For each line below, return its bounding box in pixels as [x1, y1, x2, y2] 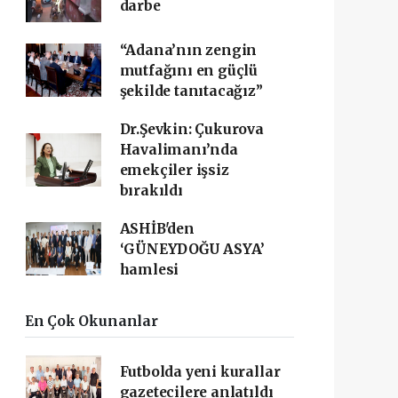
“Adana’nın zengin [119, 41, 258, 59]
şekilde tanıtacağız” [119, 82, 263, 99]
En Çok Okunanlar [24, 312, 158, 330]
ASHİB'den [119, 219, 195, 237]
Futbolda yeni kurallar [119, 362, 281, 380]
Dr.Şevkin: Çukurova [119, 120, 264, 138]
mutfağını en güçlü [119, 61, 259, 79]
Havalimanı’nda [119, 140, 238, 158]
